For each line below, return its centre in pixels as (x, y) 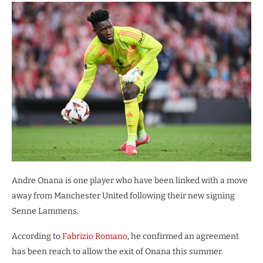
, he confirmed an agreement (183, 236)
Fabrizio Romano (95, 236)
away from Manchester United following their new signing (123, 195)
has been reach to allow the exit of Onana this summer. (117, 251)
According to (37, 236)
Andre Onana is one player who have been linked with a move (130, 180)
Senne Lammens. (45, 211)
